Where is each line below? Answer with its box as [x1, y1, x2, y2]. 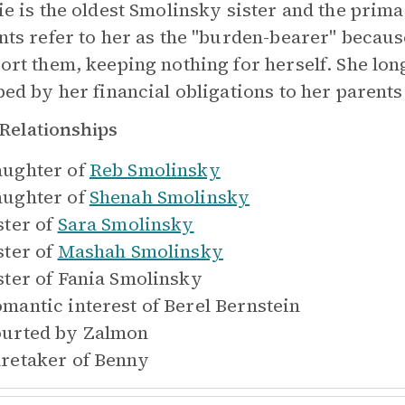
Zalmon [82, 320, 149, 345]
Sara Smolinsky [57, 212, 194, 237]
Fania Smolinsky [57, 266, 202, 291]
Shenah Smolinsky [89, 184, 250, 210]
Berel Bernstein [164, 293, 301, 318]
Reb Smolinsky [89, 157, 221, 183]
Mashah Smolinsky [57, 239, 223, 264]
